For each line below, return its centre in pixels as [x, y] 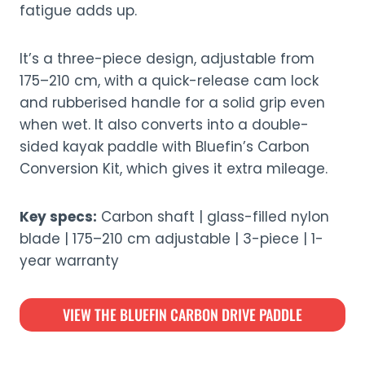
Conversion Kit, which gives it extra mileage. [174, 169]
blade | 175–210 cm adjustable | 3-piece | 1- [172, 239]
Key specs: [58, 217]
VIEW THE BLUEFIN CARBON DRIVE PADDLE [182, 314]
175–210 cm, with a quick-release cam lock [169, 81]
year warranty [69, 261]
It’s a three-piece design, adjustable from [167, 59]
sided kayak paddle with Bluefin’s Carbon [165, 147]
